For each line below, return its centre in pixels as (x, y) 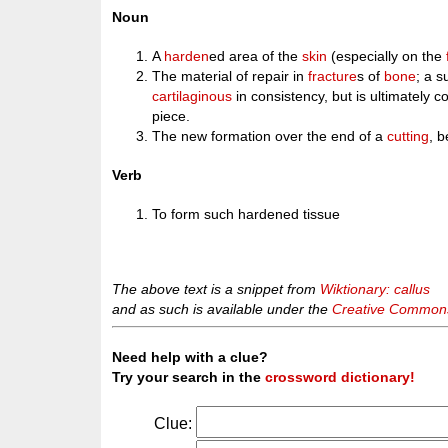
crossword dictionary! (340, 377)
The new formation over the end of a (270, 136)
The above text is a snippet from (216, 288)
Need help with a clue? (190, 357)
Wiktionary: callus (375, 288)
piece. (171, 116)
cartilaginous (192, 96)
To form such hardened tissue (246, 214)
